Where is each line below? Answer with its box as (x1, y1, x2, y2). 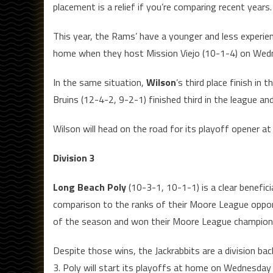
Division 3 (53, 151, 95, 166)
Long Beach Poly (53, 180, 126, 195)
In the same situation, (53, 75, 144, 90)
